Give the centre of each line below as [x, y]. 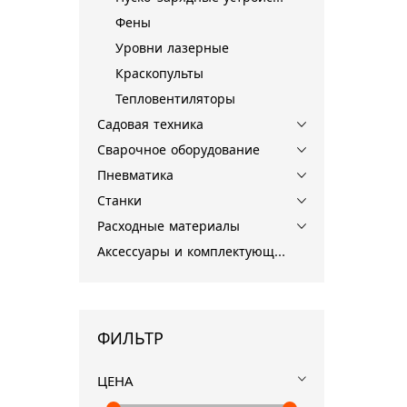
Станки [119, 201]
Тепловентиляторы [175, 99]
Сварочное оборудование [179, 150]
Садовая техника [150, 124]
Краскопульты [159, 74]
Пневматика [135, 175]
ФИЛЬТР [130, 338]
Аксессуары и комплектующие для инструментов [280, 252]
